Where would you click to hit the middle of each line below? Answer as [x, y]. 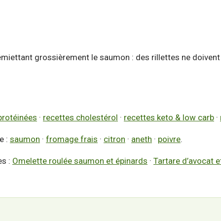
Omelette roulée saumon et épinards [80, 161]
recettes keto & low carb [169, 117]
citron [114, 139]
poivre [169, 139]
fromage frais [72, 139]
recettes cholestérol [80, 117]
